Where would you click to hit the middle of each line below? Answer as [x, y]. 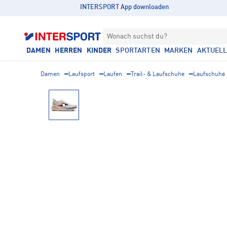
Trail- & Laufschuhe [158, 74]
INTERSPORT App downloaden [125, 7]
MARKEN [178, 51]
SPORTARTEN [138, 51]
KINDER [99, 51]
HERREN [68, 51]
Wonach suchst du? [137, 36]
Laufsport [82, 74]
